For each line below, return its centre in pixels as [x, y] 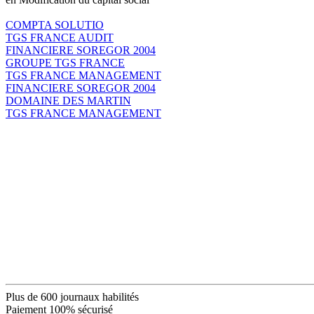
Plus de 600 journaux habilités [72, 296]
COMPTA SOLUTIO [55, 25]
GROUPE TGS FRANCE [65, 62]
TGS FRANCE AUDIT [60, 37]
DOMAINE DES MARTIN [68, 100]
